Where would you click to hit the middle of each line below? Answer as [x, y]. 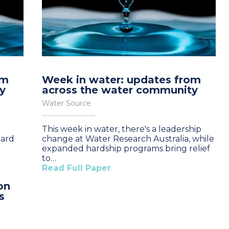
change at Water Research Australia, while [128, 139]
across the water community [120, 90]
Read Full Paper [76, 168]
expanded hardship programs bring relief [126, 148]
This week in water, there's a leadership [122, 129]
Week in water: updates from [121, 80]
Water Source [66, 103]
